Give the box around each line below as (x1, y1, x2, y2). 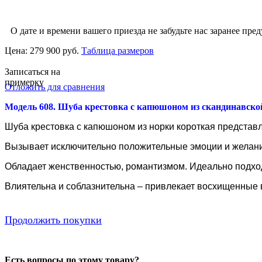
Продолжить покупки (5, 213, 102, 226)
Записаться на (5, 66, 60, 77)
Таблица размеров (81, 45, 154, 56)
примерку (5, 77, 44, 87)
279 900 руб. (30, 45, 81, 56)
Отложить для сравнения (5, 81, 105, 92)
